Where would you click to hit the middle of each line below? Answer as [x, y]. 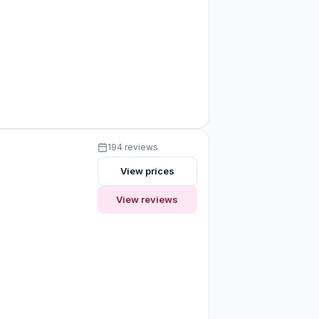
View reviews [147, 199]
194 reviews [132, 147]
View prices [147, 171]
